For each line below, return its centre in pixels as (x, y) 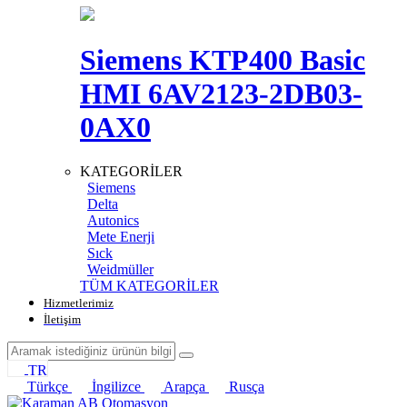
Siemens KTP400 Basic (223, 60)
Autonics (113, 221)
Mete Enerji (121, 237)
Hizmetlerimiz (79, 303)
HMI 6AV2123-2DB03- (221, 93)
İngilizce (116, 386)
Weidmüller (120, 270)
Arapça (185, 386)
